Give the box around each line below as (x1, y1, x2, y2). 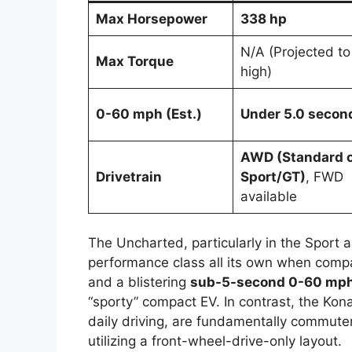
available (240, 188, 297, 204)
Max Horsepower (95, 10, 207, 27)
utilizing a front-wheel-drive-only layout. (88, 333, 342, 350)
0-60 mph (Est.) (95, 105, 202, 122)
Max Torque (95, 53, 174, 69)
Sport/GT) (240, 168, 306, 185)
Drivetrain (95, 168, 162, 185)
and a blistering (88, 274, 190, 291)
